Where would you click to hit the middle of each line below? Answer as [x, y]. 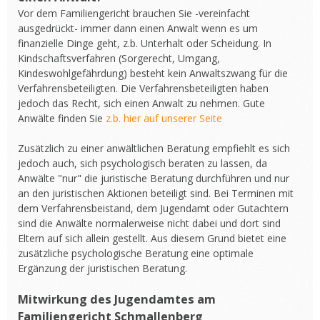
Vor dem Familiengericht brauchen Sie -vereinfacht [134, 13]
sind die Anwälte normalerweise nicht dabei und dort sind [149, 223]
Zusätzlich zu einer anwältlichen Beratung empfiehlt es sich [154, 148]
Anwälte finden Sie [62, 118]
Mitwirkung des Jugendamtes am [117, 299]
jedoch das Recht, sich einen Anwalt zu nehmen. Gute [141, 103]
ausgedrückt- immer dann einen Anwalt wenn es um [138, 28]
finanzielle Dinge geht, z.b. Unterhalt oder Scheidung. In [145, 43]
